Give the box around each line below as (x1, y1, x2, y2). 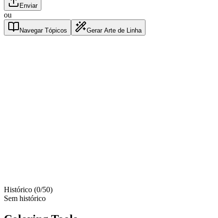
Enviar (19, 2, 37, 10)
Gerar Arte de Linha (87, 27, 142, 35)
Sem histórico (4, 194, 46, 203)
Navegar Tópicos (19, 27, 67, 35)
